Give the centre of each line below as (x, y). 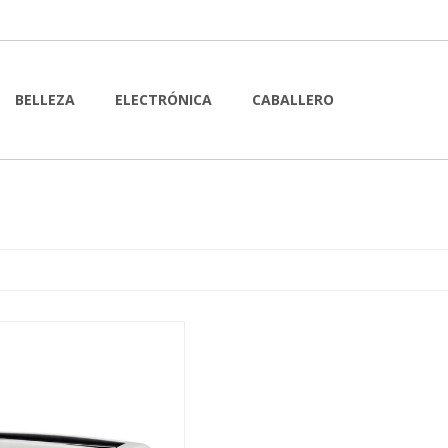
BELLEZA (45, 99)
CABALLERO (293, 99)
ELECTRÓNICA (163, 99)
